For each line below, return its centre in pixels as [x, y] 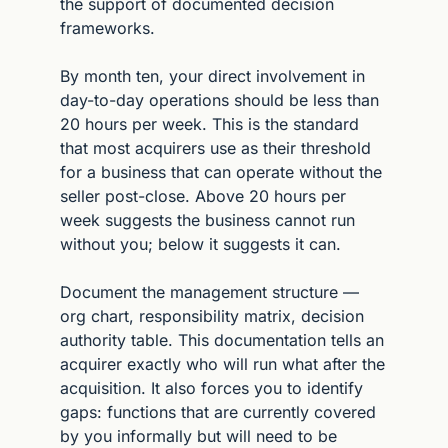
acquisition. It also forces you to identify [211, 387]
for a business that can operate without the [221, 171]
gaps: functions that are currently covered [218, 411]
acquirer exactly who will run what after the [222, 363]
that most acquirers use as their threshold [215, 147]
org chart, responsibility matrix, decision [212, 315]
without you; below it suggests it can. [200, 243]
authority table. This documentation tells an [222, 339]
